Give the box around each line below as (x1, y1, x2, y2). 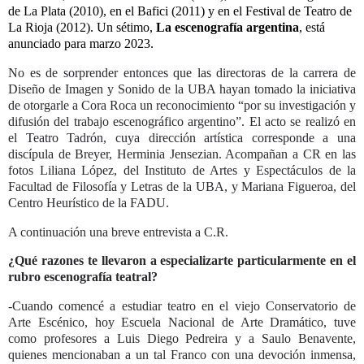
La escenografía (153, 19, 243, 34)
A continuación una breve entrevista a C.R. (8, 224, 228, 239)
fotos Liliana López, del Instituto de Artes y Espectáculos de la (8, 162, 356, 177)
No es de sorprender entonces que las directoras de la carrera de (8, 65, 356, 80)
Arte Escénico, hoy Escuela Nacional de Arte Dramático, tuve (8, 315, 356, 330)
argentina (246, 19, 299, 34)
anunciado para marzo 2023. (8, 36, 154, 50)
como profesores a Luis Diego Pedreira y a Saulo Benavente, (8, 331, 356, 346)
